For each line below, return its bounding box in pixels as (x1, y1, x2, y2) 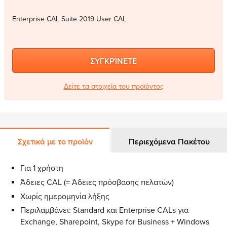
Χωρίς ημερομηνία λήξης (20, 191, 109, 202)
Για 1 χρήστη (20, 163, 63, 173)
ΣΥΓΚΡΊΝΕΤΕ (90, 56, 137, 66)
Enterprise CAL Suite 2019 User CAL (12, 15, 126, 23)
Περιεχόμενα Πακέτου (128, 137, 210, 147)
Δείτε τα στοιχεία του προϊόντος (63, 82, 164, 91)
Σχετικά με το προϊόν (18, 137, 93, 147)
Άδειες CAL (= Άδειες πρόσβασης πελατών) (20, 177, 174, 187)
